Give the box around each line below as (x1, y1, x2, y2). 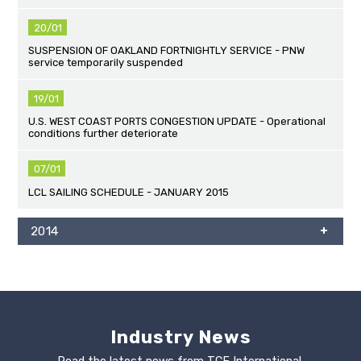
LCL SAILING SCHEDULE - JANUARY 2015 (28, 185, 230, 198)
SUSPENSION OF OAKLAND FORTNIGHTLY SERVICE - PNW (28, 44, 305, 57)
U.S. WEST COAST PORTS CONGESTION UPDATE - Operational (28, 114, 326, 127)
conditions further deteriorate (28, 127, 179, 139)
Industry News (110, 326, 251, 349)
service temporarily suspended (28, 56, 184, 69)
